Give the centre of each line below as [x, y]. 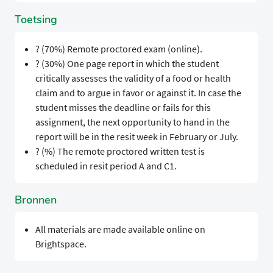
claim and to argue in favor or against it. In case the [138, 93]
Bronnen [36, 200]
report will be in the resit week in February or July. [136, 137]
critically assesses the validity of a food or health [133, 78]
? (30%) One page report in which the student [127, 64]
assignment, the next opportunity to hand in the [132, 122]
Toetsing [36, 20]
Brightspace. [61, 244]
